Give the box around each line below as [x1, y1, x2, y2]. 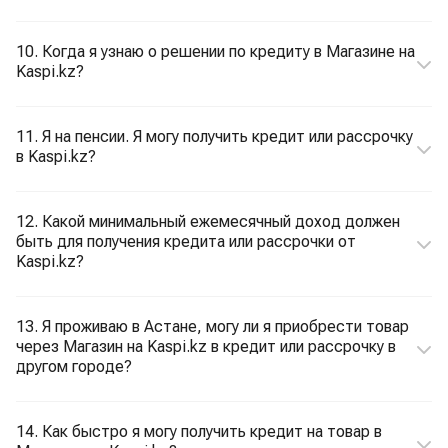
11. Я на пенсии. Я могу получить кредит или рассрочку [16, 127, 413, 146]
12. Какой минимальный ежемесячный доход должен [16, 212, 400, 231]
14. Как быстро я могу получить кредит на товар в [16, 422, 382, 441]
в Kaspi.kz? [16, 147, 96, 166]
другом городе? [16, 357, 132, 376]
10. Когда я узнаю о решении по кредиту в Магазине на [16, 42, 415, 61]
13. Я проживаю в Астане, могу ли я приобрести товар [16, 317, 409, 336]
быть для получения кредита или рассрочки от [16, 232, 356, 251]
